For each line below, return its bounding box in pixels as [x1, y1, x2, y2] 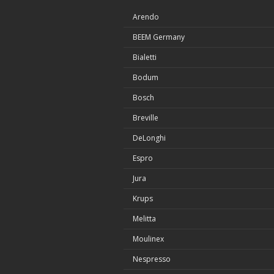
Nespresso [133, 254, 171, 264]
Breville [133, 113, 158, 123]
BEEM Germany [133, 32, 185, 42]
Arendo [133, 12, 159, 22]
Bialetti [133, 52, 157, 62]
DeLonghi [133, 133, 166, 143]
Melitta [133, 213, 156, 224]
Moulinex [133, 234, 164, 244]
